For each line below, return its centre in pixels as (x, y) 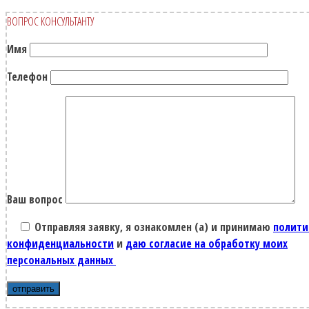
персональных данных (61, 260)
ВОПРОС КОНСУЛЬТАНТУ (50, 21)
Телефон (29, 76)
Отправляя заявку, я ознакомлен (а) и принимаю (152, 227)
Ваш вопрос (36, 199)
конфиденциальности (60, 243)
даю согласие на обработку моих (207, 243)
